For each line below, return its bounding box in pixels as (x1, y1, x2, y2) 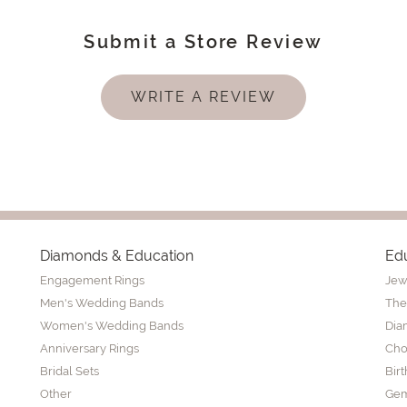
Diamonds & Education (40, 246, 194, 264)
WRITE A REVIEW (131, 87, 276, 105)
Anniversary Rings (40, 341, 139, 355)
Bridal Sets (40, 363, 99, 378)
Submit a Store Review (84, 30, 323, 53)
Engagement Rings (40, 273, 144, 287)
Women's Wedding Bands (40, 318, 184, 333)
